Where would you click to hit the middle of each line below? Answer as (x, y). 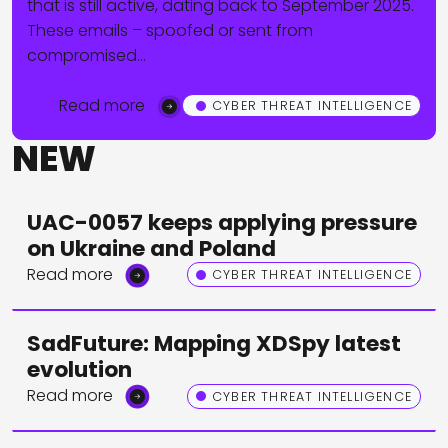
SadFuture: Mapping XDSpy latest (214, 343)
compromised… (86, 55)
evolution (79, 369)
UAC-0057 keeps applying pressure (222, 222)
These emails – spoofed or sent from (170, 30)
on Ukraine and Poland (151, 248)
